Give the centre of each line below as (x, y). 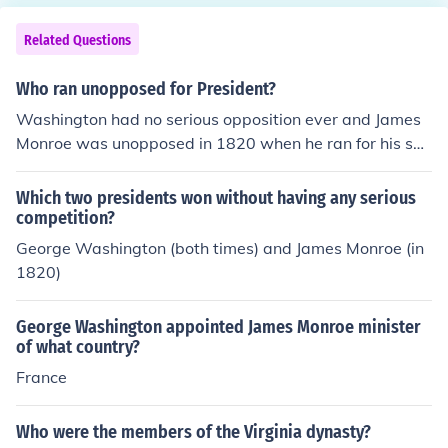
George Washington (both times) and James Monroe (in (220, 248)
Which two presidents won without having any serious (216, 198)
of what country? (78, 347)
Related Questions (77, 40)
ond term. (51, 167)
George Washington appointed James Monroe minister (218, 327)
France (41, 377)
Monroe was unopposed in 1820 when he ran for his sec (223, 143)
